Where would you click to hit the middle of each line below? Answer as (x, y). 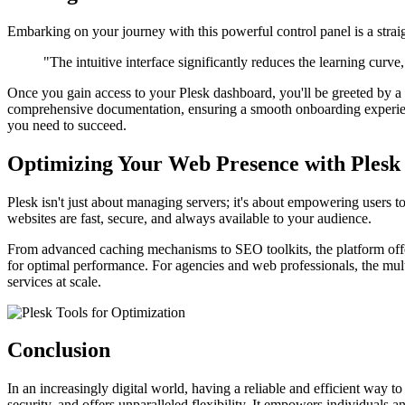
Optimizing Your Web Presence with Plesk (204, 163)
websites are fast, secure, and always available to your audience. (189, 218)
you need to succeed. (67, 125)
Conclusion (59, 350)
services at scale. (54, 281)
